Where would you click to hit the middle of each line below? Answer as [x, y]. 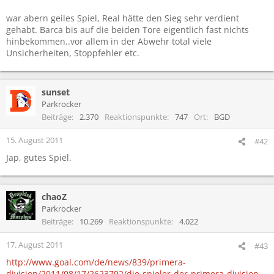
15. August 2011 [35, 140]
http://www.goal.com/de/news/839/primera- [96, 262]
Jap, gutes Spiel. [39, 157]
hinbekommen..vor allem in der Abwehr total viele [109, 41]
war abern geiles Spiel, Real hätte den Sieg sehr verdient [123, 18]
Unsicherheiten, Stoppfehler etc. [73, 53]
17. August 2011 [35, 244]
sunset [56, 92]
